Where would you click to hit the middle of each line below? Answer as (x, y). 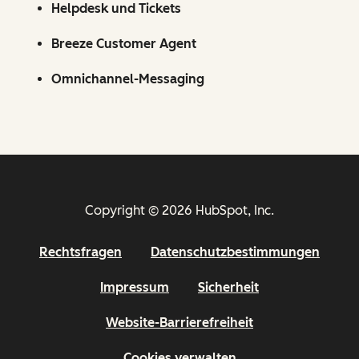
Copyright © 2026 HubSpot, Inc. (179, 210)
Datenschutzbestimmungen (235, 252)
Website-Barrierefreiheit (179, 322)
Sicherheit (228, 287)
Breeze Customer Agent (124, 43)
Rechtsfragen (81, 252)
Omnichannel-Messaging (128, 79)
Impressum (135, 287)
